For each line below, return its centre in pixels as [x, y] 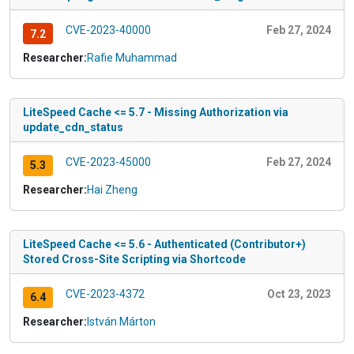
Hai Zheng [112, 189]
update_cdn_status [73, 128]
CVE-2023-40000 [108, 30]
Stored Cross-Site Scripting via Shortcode [134, 259]
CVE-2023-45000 [108, 162]
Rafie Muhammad [132, 58]
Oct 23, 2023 [299, 294]
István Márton [121, 321]
